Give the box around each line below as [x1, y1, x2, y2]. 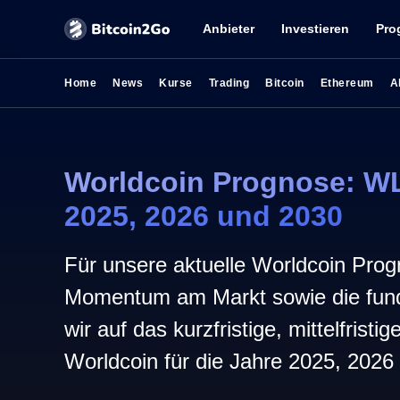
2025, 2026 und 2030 [64, 200, 343, 232]
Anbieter [203, 21, 254, 36]
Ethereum [320, 77, 374, 89]
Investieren [281, 21, 349, 36]
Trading [208, 77, 249, 89]
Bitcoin [265, 77, 304, 89]
